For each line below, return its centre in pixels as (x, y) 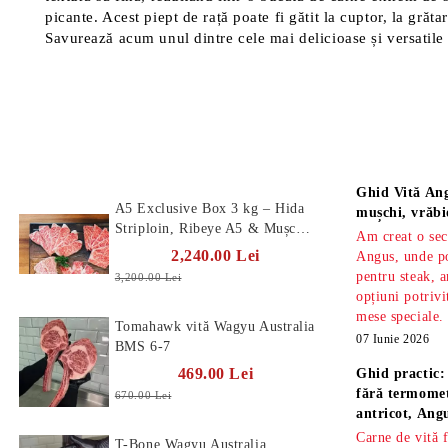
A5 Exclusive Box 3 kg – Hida (209, 208)
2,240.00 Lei (215, 255)
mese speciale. (400, 316)
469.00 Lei (215, 373)
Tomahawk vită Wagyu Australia (215, 326)
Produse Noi (73, 161)
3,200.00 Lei (148, 277)
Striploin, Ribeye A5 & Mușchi (211, 228)
